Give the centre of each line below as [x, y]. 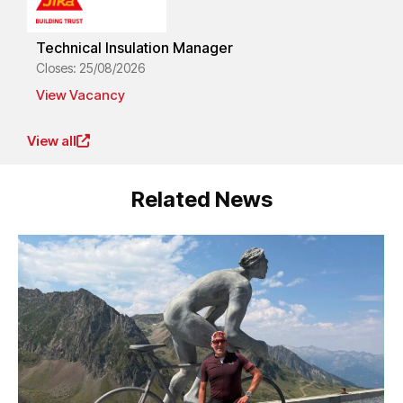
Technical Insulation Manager [134, 48]
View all [52, 140]
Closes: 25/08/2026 [90, 68]
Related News [201, 200]
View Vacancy [81, 95]
